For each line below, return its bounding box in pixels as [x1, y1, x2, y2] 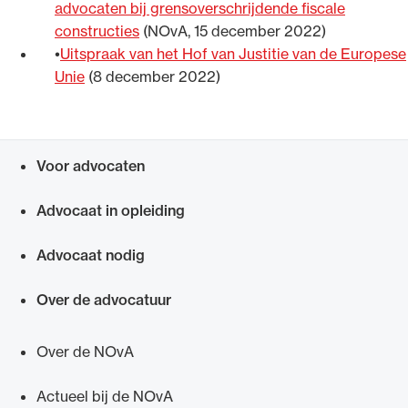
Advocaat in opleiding [36, 200, 185, 219]
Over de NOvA [36, 342, 134, 361]
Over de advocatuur [36, 290, 171, 309]
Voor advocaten [36, 156, 145, 175]
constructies [55, 21, 139, 40]
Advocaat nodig [36, 245, 145, 264]
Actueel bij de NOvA [36, 386, 173, 405]
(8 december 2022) [85, 66, 220, 86]
